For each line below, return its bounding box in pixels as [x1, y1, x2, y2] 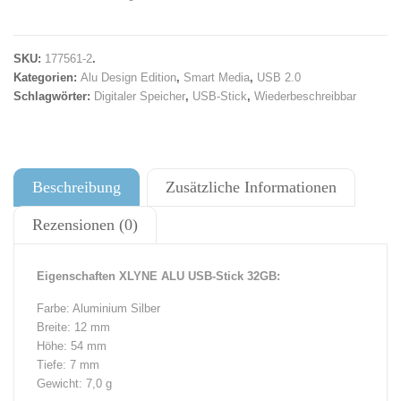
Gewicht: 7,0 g [37, 377, 112, 391]
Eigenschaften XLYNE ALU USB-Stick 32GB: [37, 269, 280, 284]
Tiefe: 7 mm [37, 358, 99, 372]
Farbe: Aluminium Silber [37, 302, 160, 316]
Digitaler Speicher [94, 90, 185, 104]
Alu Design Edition [81, 71, 176, 85]
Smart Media [183, 71, 250, 85]
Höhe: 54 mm [37, 339, 107, 354]
